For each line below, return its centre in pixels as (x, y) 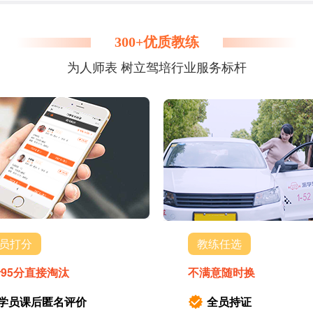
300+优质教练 (156, 42)
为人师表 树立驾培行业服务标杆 (156, 68)
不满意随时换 (221, 272)
